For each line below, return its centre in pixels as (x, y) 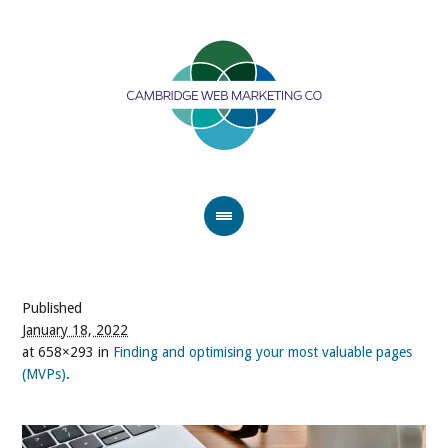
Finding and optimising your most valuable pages (263, 352)
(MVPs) (44, 374)
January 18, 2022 (75, 330)
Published (52, 308)
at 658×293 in (68, 352)
